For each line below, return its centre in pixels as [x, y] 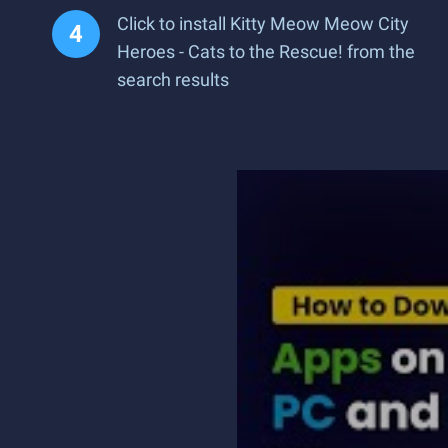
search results [173, 79]
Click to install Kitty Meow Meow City [263, 23]
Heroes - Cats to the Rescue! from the [266, 51]
